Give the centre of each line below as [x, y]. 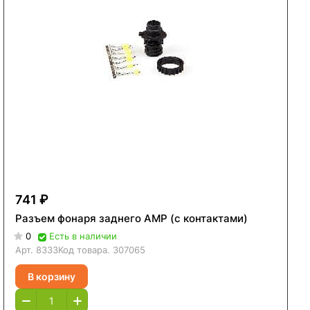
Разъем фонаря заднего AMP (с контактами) [132, 219]
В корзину [52, 276]
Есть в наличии [83, 236]
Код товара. [86, 250]
